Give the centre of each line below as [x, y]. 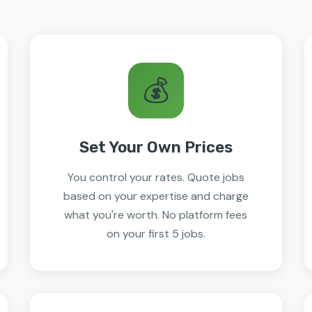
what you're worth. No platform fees [156, 215]
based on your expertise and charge [156, 196]
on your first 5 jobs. [156, 234]
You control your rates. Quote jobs [156, 177]
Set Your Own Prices [156, 147]
